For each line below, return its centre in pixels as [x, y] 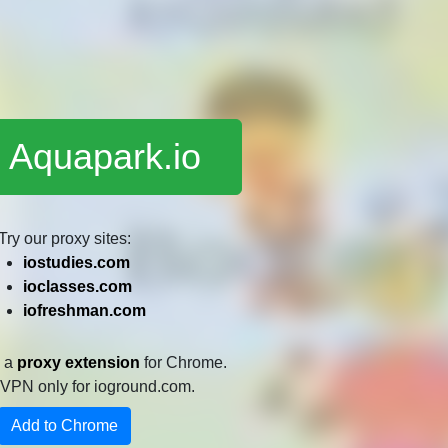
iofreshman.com [85, 310]
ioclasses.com [78, 286]
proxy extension [78, 362]
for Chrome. [183, 362]
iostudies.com [77, 262]
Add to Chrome [65, 425]
